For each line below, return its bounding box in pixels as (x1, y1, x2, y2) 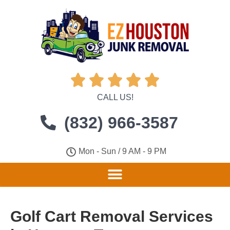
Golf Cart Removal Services (10, 208, 213, 225)
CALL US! (97, 93, 133, 102)
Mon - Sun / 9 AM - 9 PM (78, 147, 166, 156)
